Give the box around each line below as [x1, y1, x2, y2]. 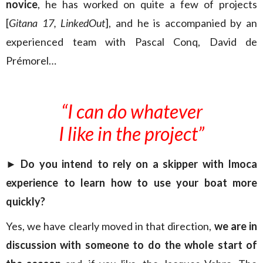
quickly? [6, 195, 45, 208]
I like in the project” [59, 122, 204, 145]
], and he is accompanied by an [105, 16, 257, 29]
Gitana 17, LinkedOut [9, 16, 106, 29]
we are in [214, 220, 258, 232]
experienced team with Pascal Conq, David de [6, 35, 257, 48]
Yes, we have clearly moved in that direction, [6, 220, 214, 232]
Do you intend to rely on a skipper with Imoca [21, 157, 258, 170]
